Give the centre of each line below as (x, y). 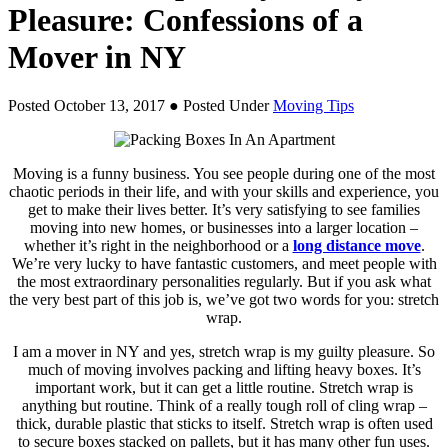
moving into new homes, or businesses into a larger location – (224, 228)
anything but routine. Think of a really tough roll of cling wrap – (224, 406)
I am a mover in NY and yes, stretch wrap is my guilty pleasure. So (224, 352)
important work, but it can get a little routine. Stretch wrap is (224, 388)
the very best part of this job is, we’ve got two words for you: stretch (224, 300)
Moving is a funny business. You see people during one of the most (224, 174)
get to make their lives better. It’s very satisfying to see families (224, 210)
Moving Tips (313, 106)
